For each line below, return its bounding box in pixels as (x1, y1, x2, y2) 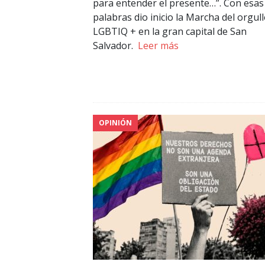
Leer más (138, 39, 179, 53)
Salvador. (93, 39, 138, 53)
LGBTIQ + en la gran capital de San (93, 25, 247, 38)
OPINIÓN (99, 118, 132, 128)
